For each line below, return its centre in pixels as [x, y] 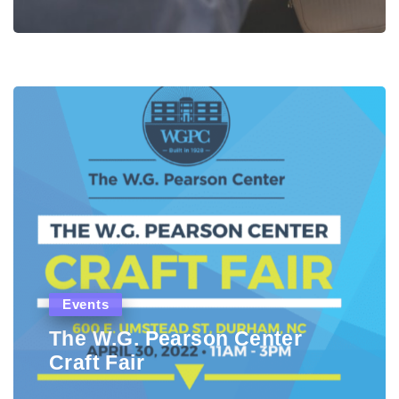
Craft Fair [97, 362]
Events [86, 304]
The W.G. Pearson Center [176, 338]
